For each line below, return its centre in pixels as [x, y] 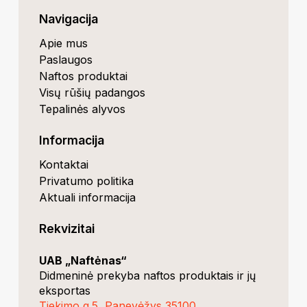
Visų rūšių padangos [93, 93]
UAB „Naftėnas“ [83, 261]
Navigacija [69, 19]
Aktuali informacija [88, 198]
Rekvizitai [67, 229]
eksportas [65, 291]
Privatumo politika [87, 181]
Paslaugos [66, 60]
